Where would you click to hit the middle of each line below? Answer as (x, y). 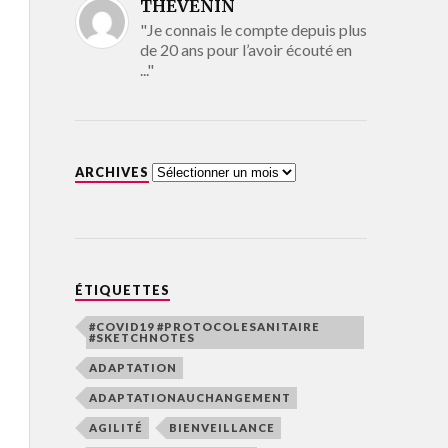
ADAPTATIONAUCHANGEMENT (189, 397)
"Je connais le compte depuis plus (253, 29)
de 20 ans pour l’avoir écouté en (245, 49)
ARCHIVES (111, 171)
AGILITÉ (115, 427)
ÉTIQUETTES (122, 289)
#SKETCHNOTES (141, 337)
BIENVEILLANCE (221, 427)
